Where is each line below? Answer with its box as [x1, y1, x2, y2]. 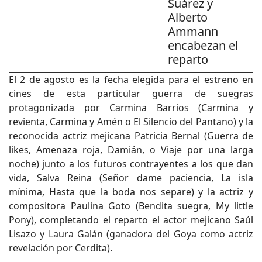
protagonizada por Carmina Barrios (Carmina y [9, 101, 253, 114]
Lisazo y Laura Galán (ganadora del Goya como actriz [9, 227, 253, 240]
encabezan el [168, 37, 238, 53]
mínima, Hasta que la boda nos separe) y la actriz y [9, 185, 253, 198]
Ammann [168, 23, 218, 39]
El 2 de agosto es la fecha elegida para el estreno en [9, 73, 253, 86]
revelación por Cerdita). [9, 242, 112, 254]
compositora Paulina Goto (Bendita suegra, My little [9, 199, 253, 212]
